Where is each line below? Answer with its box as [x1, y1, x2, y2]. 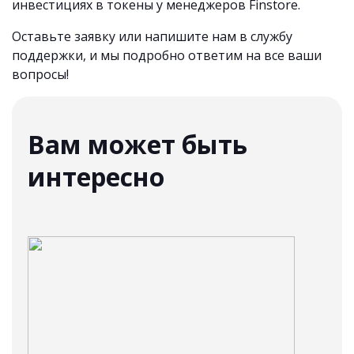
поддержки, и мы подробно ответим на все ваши [12, 47, 322, 64]
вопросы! [12, 66, 69, 83]
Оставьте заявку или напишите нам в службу [12, 28, 292, 45]
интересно [28, 160, 164, 194]
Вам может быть [28, 127, 247, 161]
